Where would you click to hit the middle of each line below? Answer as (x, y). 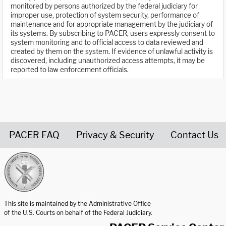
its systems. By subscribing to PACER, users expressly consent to (113, 34)
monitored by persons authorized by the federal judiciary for (104, 6)
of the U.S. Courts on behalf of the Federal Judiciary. (78, 212)
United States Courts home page (62, 196)
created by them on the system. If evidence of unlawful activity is (112, 52)
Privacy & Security (115, 135)
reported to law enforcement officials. (70, 70)
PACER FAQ (34, 135)
